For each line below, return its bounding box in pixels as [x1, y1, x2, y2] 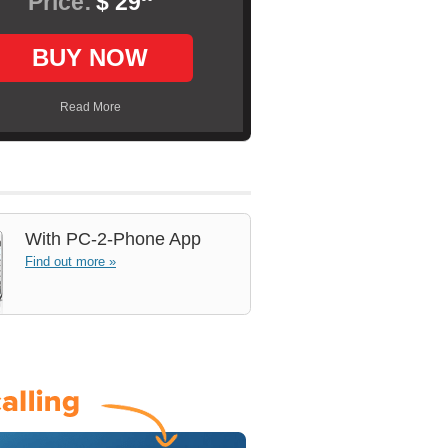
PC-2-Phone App [61, 229, 201, 249]
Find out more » [25, 254, 116, 269]
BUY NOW [32, 44, 148, 71]
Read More [59, 100, 121, 114]
